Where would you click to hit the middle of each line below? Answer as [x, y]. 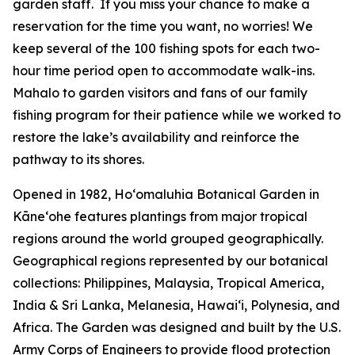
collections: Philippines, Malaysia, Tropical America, [168, 283]
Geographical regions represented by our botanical [170, 261]
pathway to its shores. [78, 159]
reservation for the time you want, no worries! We [163, 26]
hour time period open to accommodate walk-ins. [164, 71]
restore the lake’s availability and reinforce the [156, 137]
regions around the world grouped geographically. [168, 239]
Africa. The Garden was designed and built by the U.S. [177, 327]
